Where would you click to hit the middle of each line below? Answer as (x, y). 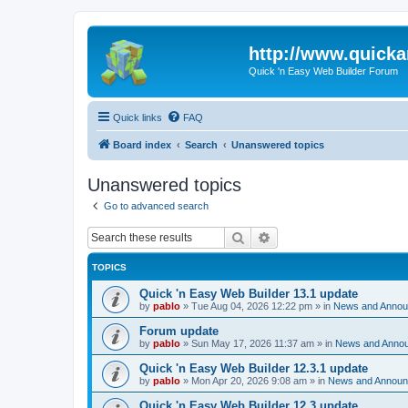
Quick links (138, 117)
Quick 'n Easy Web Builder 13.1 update (249, 294)
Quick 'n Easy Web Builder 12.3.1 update (254, 368)
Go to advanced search (156, 205)
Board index (142, 144)
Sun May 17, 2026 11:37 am (253, 343)
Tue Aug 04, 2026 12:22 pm (252, 306)
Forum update (179, 331)
